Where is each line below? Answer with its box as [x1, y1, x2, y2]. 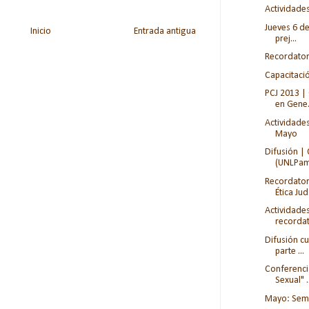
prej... [275, 33, 297, 44]
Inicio [30, 26, 51, 37]
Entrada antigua [134, 26, 196, 37]
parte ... [275, 246, 304, 257]
